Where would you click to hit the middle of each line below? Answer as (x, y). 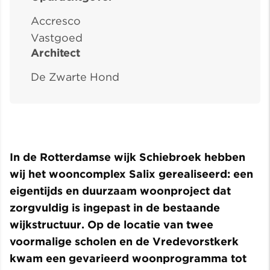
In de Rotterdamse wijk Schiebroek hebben (127, 157)
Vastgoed (57, 38)
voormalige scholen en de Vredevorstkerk (124, 242)
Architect (56, 53)
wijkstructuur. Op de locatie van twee (111, 225)
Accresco (56, 21)
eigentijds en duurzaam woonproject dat (120, 191)
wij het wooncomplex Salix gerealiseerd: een (131, 174)
